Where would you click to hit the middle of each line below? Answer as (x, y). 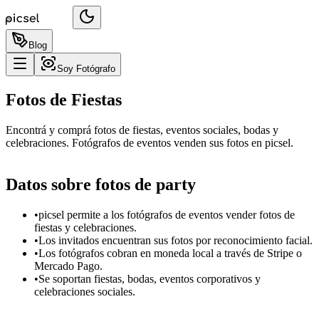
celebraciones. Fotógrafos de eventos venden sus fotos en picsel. (150, 142)
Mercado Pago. (68, 266)
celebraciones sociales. (85, 291)
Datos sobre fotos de (79, 184)
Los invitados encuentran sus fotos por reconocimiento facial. (176, 240)
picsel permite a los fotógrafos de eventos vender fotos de (167, 214)
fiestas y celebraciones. (85, 227)
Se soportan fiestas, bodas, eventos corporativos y (150, 278)
